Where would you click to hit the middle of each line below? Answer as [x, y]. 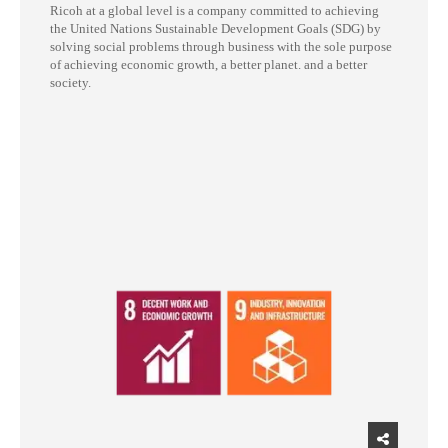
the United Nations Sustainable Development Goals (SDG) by [215, 29]
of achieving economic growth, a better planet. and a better [208, 65]
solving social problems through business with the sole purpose [221, 47]
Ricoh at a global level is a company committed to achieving [214, 11]
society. [70, 83]
